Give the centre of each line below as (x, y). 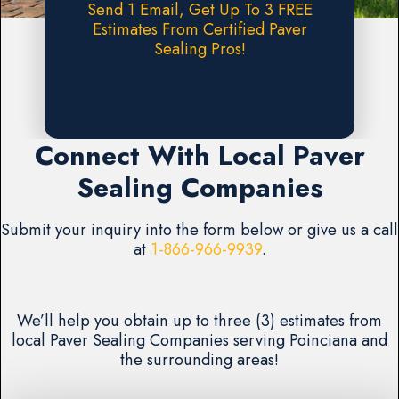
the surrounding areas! (199, 360)
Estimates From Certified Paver (199, 29)
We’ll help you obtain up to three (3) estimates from (199, 321)
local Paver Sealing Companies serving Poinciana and (199, 340)
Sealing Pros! (199, 49)
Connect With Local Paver (199, 155)
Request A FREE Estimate (199, 107)
